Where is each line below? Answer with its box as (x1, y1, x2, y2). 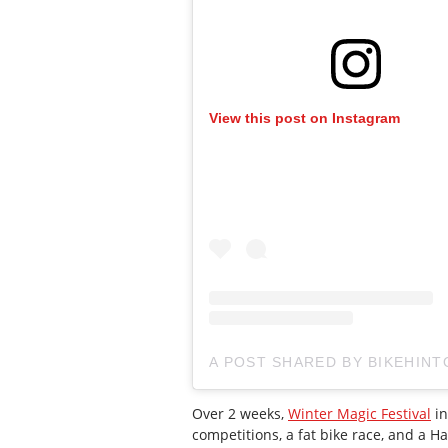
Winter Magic (288, 404, 381, 424)
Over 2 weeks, (192, 404, 288, 424)
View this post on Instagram (209, 110, 400, 127)
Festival (381, 404, 431, 424)
